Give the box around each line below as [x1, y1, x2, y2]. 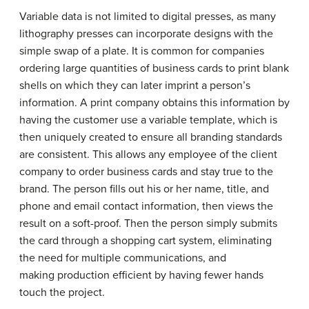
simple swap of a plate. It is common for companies [19, 44, 264, 58]
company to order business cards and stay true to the [19, 165, 273, 179]
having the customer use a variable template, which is [19, 113, 277, 127]
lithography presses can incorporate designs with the [19, 27, 273, 41]
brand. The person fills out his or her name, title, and [19, 182, 269, 196]
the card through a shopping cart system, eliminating [19, 234, 272, 248]
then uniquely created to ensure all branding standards [19, 130, 282, 144]
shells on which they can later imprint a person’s [19, 79, 250, 92]
